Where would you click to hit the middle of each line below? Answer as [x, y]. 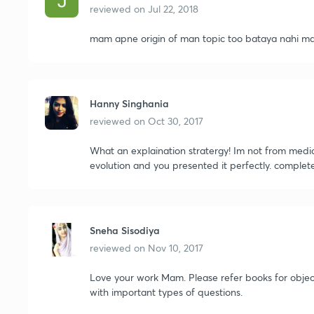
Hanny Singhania [129, 103]
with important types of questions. [166, 292]
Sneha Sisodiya [125, 230]
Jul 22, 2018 [173, 9]
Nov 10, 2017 [176, 248]
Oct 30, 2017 [176, 121]
